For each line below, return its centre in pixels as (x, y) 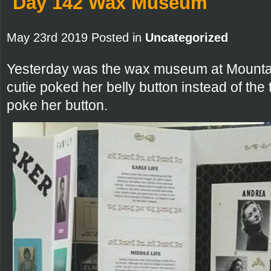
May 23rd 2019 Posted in (76, 37)
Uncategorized (187, 37)
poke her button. (57, 105)
